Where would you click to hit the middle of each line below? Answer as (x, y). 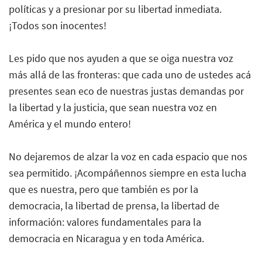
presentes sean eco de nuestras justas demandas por (126, 91)
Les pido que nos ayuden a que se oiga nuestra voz (121, 58)
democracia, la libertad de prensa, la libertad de (114, 205)
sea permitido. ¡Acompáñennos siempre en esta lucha (127, 173)
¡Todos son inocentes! (58, 25)
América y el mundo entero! (70, 123)
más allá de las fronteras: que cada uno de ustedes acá (130, 74)
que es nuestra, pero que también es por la (104, 189)
